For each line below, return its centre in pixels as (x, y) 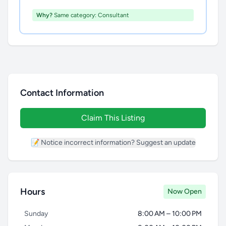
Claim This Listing (113, 118)
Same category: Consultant (91, 15)
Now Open (185, 191)
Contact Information (62, 93)
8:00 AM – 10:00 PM (170, 214)
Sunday (36, 214)
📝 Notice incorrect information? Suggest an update (113, 143)
